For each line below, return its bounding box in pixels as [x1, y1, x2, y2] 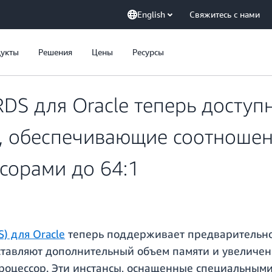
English [137, 9, 165, 19]
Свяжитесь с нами [189, 9, 260, 19]
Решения [38, 47, 72, 57]
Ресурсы [132, 47, 164, 57]
